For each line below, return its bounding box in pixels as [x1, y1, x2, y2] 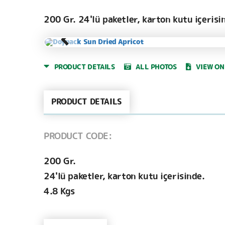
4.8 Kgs [44, 185, 75, 198]
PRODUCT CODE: [44, 130, 113, 143]
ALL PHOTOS [136, 62, 177, 72]
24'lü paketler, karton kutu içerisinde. [44, 170, 205, 183]
